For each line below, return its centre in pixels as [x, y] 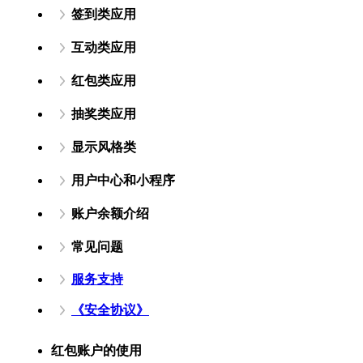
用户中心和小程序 [123, 180]
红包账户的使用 [96, 351]
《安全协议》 [110, 310]
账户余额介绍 [110, 213]
